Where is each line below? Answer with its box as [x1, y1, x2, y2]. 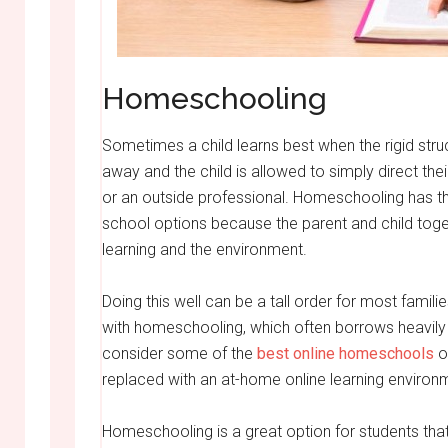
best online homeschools [257, 344, 434, 363]
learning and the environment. [102, 240, 307, 259]
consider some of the [102, 344, 257, 363]
